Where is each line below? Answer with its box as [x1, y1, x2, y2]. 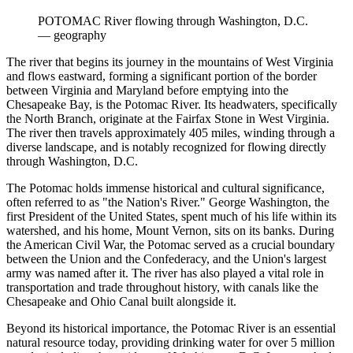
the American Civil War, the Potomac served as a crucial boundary [6, 237, 335, 251]
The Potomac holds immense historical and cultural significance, [6, 180, 325, 195]
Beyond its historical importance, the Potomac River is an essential [6, 321, 336, 335]
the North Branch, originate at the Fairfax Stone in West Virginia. [6, 111, 329, 125]
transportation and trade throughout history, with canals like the [6, 280, 318, 294]
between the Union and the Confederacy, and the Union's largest [6, 251, 326, 266]
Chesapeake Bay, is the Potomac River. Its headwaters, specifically [6, 97, 337, 111]
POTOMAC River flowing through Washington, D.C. [38, 13, 308, 28]
